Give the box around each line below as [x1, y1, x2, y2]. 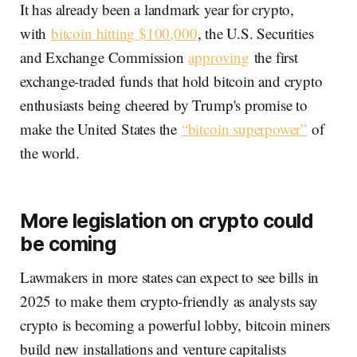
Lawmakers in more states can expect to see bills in [20, 267, 320, 288]
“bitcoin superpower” [181, 119, 308, 139]
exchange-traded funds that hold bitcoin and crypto [20, 71, 323, 92]
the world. [20, 143, 80, 163]
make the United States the [20, 119, 182, 139]
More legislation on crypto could [20, 209, 314, 233]
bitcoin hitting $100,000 [51, 23, 198, 44]
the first [249, 47, 298, 68]
